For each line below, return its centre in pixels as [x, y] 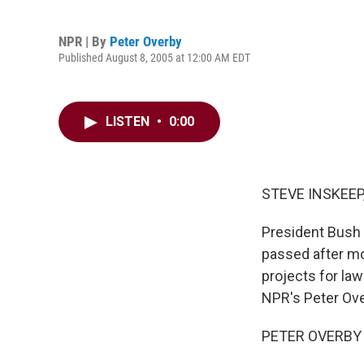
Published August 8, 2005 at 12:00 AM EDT [154, 57]
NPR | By [84, 41]
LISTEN [129, 121]
